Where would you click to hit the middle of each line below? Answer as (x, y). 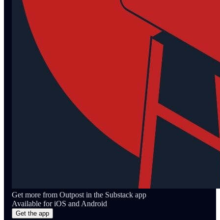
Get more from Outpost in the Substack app (79, 194)
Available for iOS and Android (59, 203)
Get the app (32, 213)
